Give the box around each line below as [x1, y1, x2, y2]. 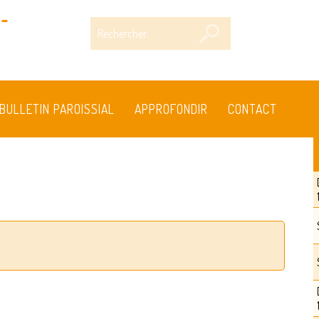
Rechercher [90, 17, 144, 31]
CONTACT [228, 100, 278, 117]
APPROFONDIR [134, 100, 208, 117]
